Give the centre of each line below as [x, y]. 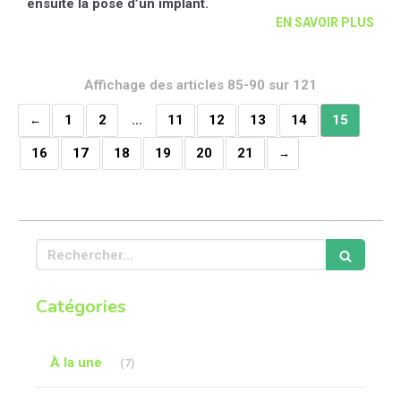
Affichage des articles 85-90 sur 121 [200, 85]
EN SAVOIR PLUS [325, 22]
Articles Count [171, 353]
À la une [76, 363]
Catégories [81, 307]
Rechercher [73, 247]
